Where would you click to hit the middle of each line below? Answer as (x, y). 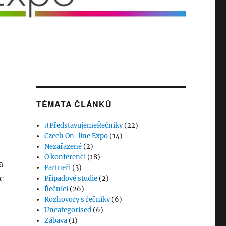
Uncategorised (68, 210)
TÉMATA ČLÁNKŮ (74, 104)
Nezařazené (63, 147)
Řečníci (56, 189)
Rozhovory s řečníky (77, 200)
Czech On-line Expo (76, 136)
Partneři (58, 168)
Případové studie (71, 179)
